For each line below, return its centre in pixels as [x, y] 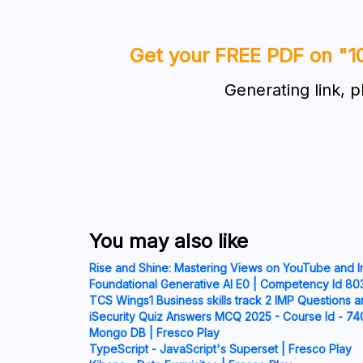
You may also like [169, 241]
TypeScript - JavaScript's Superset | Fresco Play [221, 348]
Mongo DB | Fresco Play [155, 332]
